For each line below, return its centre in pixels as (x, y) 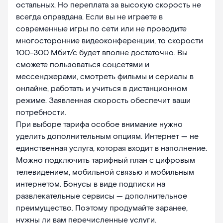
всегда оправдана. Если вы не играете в (89, 17)
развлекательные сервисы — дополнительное (102, 197)
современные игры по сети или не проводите (101, 29)
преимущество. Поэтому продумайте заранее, (102, 209)
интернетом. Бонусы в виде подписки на (91, 185)
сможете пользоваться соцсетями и (83, 65)
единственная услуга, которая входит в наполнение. (111, 149)
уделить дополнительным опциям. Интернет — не (107, 137)
